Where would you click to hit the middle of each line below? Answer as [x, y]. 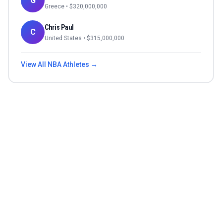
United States [63, 38]
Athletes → [80, 65]
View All [34, 65]
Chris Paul [59, 28]
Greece [55, 7]
